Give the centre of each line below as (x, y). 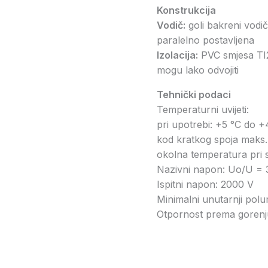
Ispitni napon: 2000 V (205, 184)
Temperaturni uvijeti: (210, 109)
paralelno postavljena (205, 40)
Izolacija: (177, 55)
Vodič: (171, 25)
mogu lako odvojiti (198, 70)
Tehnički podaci (194, 94)
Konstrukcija (186, 10)
